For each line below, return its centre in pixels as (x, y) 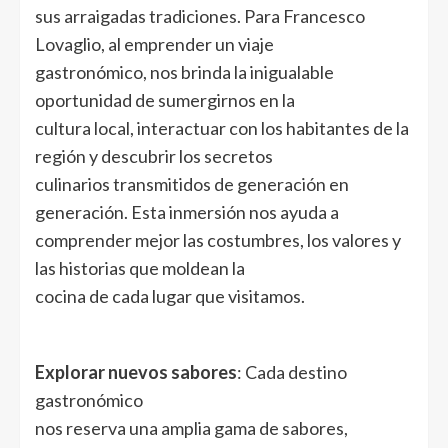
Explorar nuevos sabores (136, 371)
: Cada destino (292, 371)
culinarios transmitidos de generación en (192, 183)
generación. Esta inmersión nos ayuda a (187, 211)
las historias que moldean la (140, 267)
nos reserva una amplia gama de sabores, (191, 427)
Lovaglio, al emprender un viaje (154, 43)
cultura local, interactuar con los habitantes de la (222, 127)
